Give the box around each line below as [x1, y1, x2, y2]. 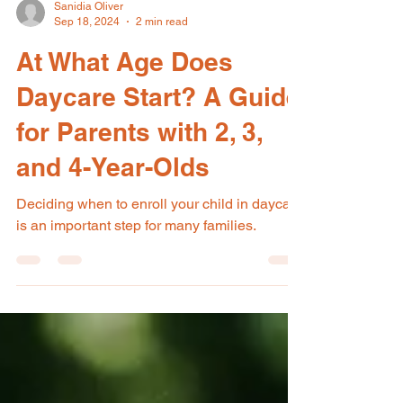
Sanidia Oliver [54, 40, 123, 52]
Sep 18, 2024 [54, 54, 120, 67]
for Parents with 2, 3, [16, 157, 263, 186]
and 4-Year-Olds [16, 192, 210, 221]
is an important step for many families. [16, 256, 256, 273]
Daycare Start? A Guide [16, 121, 300, 151]
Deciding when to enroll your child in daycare [16, 235, 303, 252]
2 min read [136, 54, 188, 67]
